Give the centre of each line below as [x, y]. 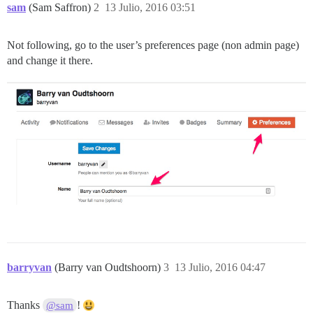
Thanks [25, 305]
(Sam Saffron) [61, 7]
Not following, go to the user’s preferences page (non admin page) [153, 45]
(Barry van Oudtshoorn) [109, 268]
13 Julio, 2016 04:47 [220, 268]
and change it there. [50, 60]
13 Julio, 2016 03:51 [150, 7]
